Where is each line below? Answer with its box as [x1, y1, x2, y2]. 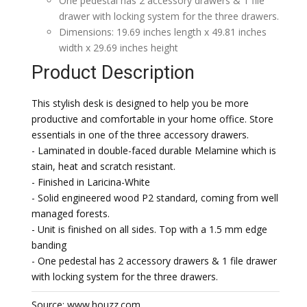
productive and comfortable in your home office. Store [32, 112, 273, 125]
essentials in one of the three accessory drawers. [32, 128, 249, 141]
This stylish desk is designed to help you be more [32, 97, 249, 110]
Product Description [32, 62, 195, 84]
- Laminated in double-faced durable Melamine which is [32, 144, 276, 157]
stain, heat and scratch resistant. [32, 160, 175, 173]
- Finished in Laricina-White [32, 175, 150, 188]
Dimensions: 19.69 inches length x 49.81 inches [59, 25, 267, 38]
